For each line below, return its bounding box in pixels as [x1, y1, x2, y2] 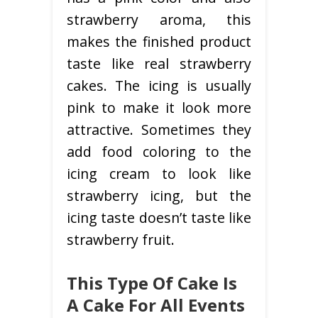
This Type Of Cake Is [67, 271, 237, 295]
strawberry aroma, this [67, 10, 251, 30]
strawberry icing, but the [67, 186, 251, 206]
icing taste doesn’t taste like [67, 208, 251, 228]
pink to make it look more [67, 98, 251, 118]
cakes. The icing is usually [67, 76, 251, 96]
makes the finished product [67, 32, 251, 52]
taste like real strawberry [67, 54, 251, 74]
